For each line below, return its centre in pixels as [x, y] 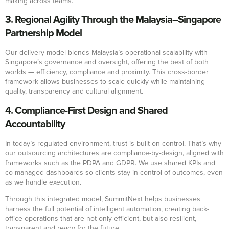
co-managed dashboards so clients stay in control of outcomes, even [114, 173]
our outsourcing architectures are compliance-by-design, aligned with [114, 153]
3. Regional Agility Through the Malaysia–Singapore [113, 20]
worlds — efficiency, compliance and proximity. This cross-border [107, 72]
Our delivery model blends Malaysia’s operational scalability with [106, 53]
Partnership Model [43, 33]
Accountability [35, 124]
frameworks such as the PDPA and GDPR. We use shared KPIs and [110, 163]
